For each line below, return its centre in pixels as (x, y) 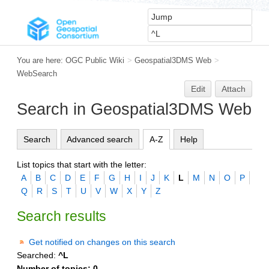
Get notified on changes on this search (102, 242)
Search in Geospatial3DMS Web (134, 109)
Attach (234, 89)
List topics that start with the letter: (82, 164)
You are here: (41, 60)
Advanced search (100, 139)
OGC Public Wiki (95, 60)
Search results (62, 216)
